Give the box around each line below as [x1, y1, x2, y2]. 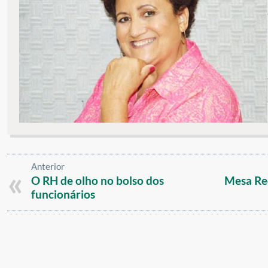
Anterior [31, 161, 65, 172]
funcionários [31, 187, 95, 202]
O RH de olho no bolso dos [31, 173, 164, 188]
